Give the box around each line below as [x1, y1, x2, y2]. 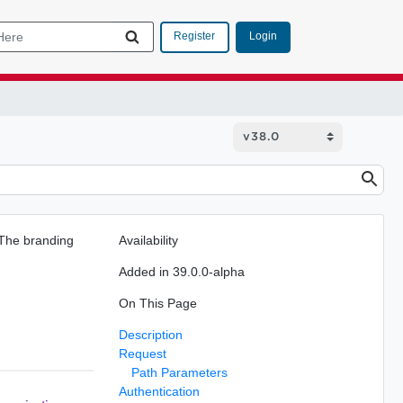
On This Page [118, 295, 197, 310]
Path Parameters [130, 364, 228, 380]
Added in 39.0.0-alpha [118, 264, 245, 279]
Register [174, 30, 215, 42]
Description [118, 327, 183, 342]
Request [118, 345, 166, 361]
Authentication [118, 383, 200, 399]
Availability [118, 232, 178, 247]
